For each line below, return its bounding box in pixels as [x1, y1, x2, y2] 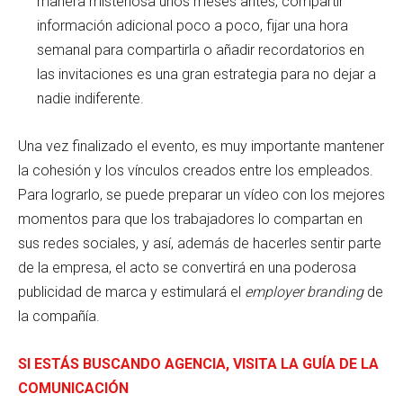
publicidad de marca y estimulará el [18, 283, 245, 301]
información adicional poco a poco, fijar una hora [37, 17, 348, 35]
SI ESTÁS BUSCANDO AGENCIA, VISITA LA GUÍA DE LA [18, 355, 379, 373]
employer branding [245, 283, 363, 301]
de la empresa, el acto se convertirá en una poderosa [18, 259, 356, 277]
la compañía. [18, 308, 100, 326]
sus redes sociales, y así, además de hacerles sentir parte [18, 235, 381, 253]
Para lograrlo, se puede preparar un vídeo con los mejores [18, 186, 385, 204]
